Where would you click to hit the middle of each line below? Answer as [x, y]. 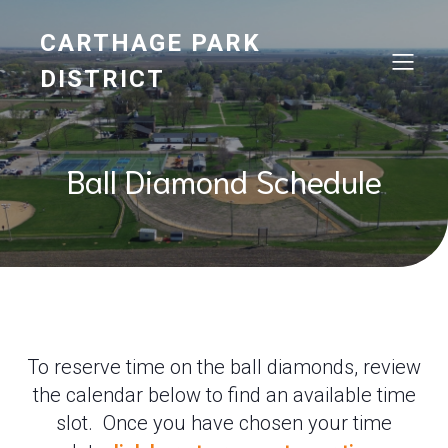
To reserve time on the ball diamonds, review [224, 367]
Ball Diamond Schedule [224, 179]
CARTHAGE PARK [150, 43]
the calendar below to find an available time [224, 395]
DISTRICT [102, 79]
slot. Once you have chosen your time [224, 423]
